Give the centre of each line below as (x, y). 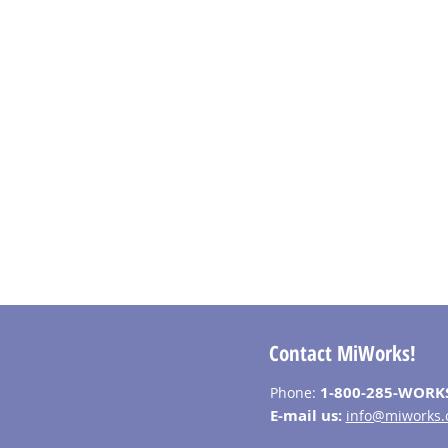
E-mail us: (307, 415)
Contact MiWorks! (342, 352)
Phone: (294, 392)
